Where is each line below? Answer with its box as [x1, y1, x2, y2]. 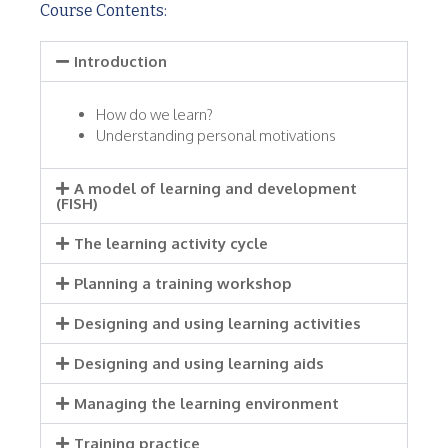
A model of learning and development [74, 178, 357, 198]
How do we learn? [96, 104, 213, 124]
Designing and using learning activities [74, 313, 361, 333]
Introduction [74, 51, 167, 71]
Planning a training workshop [74, 273, 292, 293]
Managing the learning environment [74, 393, 339, 413]
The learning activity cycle [74, 233, 268, 253]
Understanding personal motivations [96, 125, 336, 145]
